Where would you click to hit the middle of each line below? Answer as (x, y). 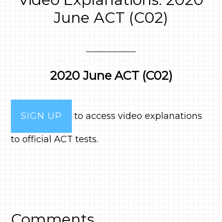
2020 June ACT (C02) (111, 76)
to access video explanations (137, 116)
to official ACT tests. (55, 139)
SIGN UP (42, 116)
